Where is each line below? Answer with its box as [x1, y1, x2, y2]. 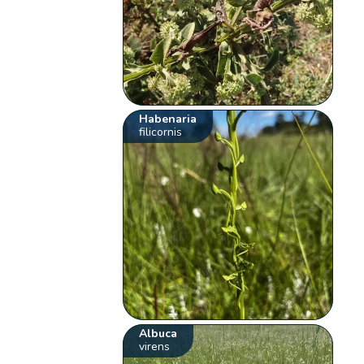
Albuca [139, 326, 178, 342]
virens [139, 339, 171, 355]
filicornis [139, 124, 183, 141]
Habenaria [139, 111, 197, 128]
